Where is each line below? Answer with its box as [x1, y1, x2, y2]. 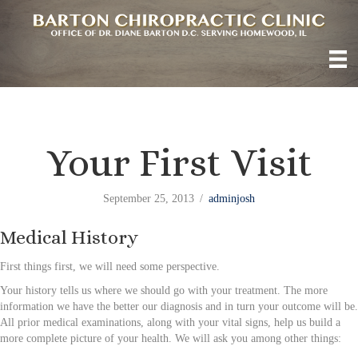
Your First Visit [46, 139, 312, 185]
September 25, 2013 [103, 192, 194, 205]
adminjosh [209, 192, 255, 205]
